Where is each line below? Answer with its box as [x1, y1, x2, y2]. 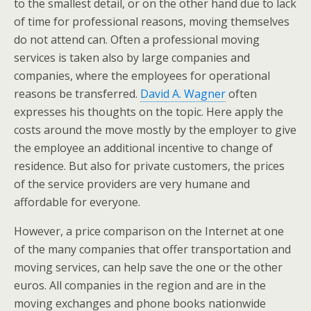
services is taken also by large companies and [14, 50, 250, 65]
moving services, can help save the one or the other [14, 260, 283, 275]
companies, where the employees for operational [14, 68, 270, 83]
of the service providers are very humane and [14, 176, 250, 192]
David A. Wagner [140, 86, 226, 101]
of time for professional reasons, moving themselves [14, 14, 289, 29]
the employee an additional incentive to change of [14, 140, 273, 155]
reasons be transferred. [14, 86, 140, 101]
